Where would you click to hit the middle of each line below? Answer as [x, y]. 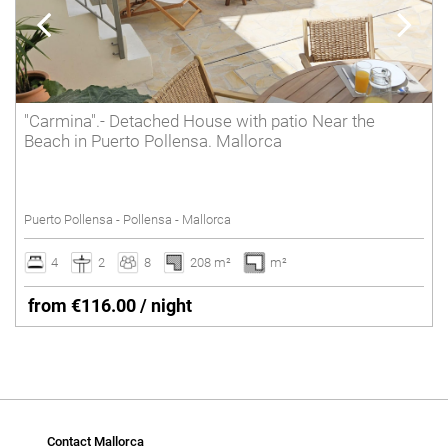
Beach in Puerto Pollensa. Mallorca [153, 141]
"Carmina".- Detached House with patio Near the [199, 121]
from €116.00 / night [110, 305]
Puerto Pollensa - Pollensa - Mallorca [127, 219]
